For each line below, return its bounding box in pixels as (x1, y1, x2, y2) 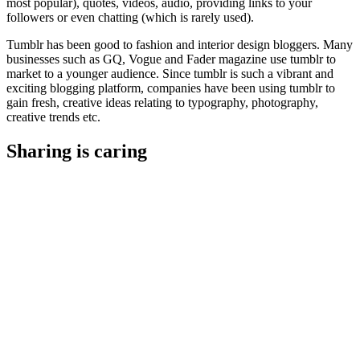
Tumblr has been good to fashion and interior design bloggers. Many (6, 38, 353, 52)
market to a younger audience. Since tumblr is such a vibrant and (6, 67, 333, 81)
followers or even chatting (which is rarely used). (6, 10, 254, 25)
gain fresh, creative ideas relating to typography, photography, (6, 96, 318, 110)
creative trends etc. (6, 110, 100, 125)
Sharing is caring (6, 141, 147, 162)
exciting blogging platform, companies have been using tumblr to (6, 81, 335, 96)
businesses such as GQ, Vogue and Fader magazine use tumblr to (6, 52, 336, 67)
